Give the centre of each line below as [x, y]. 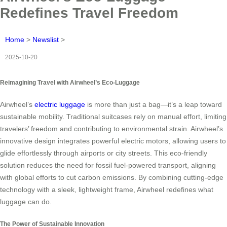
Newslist [46, 39]
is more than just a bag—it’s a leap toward [154, 105]
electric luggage [60, 105]
